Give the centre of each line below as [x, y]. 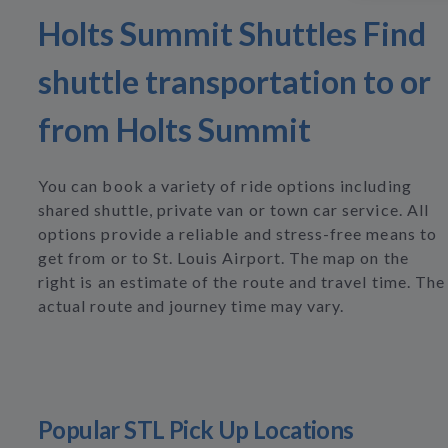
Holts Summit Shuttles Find [232, 33]
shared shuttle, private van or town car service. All [233, 209]
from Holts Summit [174, 129]
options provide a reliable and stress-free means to [237, 233]
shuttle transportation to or [234, 81]
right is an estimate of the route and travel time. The [242, 281]
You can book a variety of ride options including [225, 185]
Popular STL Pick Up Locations [196, 429]
